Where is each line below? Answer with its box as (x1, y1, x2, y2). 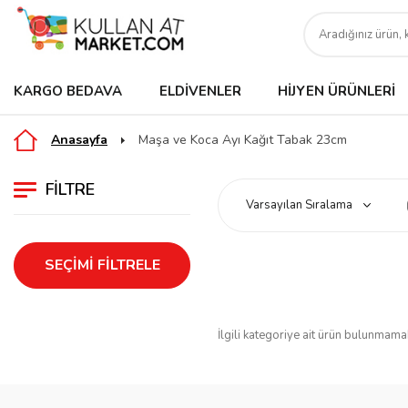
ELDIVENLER (158, 82, 241, 100)
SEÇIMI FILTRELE (44, 255, 160, 275)
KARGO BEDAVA (14, 82, 122, 100)
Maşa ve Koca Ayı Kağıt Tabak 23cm (138, 131, 347, 148)
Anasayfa (51, 131, 107, 148)
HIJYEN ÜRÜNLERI (278, 82, 396, 100)
